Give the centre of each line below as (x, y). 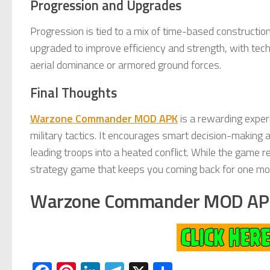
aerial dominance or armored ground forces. (126, 65)
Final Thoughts (74, 93)
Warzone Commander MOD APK (104, 119)
